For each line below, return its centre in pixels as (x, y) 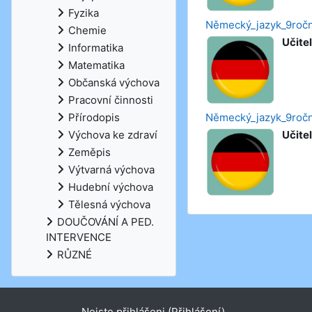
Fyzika (84, 13)
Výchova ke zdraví (113, 135)
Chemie (87, 30)
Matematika (96, 65)
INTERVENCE (79, 237)
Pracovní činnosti (111, 100)
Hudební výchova (111, 187)
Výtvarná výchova (111, 170)
